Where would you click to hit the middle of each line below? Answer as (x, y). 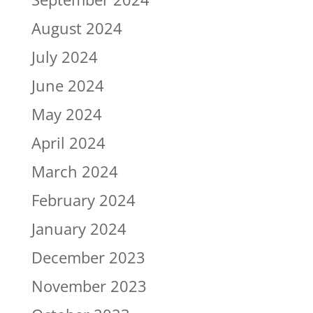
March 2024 (74, 171)
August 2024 (77, 28)
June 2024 (67, 85)
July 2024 (64, 56)
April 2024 (68, 142)
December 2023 (88, 257)
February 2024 (83, 199)
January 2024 (79, 228)
